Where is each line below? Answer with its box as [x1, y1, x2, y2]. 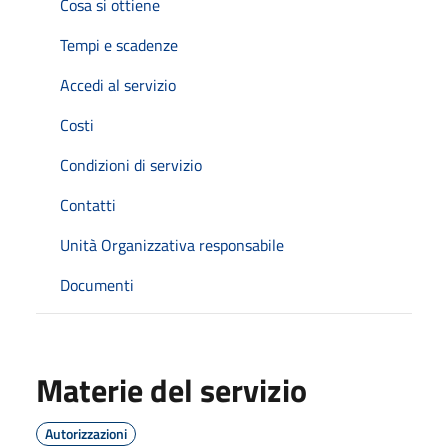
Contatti [60, 192, 116, 217]
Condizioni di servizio [60, 152, 202, 177]
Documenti [60, 272, 134, 297]
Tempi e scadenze [60, 32, 178, 57]
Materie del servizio [36, 365, 307, 414]
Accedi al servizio [60, 72, 176, 97]
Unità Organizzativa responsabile [60, 232, 284, 257]
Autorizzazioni [45, 422, 127, 444]
